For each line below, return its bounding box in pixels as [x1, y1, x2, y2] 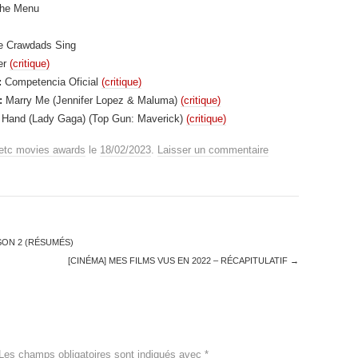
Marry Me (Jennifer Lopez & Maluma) [2, 93, 181, 106]
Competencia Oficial [2, 75, 101, 88]
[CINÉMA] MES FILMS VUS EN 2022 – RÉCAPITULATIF [68, 255, 290, 265]
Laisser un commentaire [157, 143, 268, 156]
